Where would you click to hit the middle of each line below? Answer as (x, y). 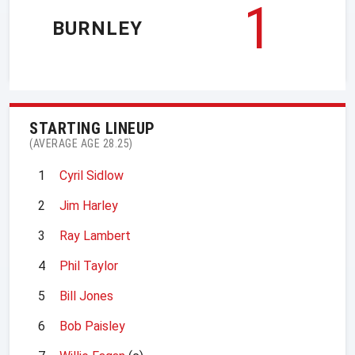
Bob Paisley (92, 326)
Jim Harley (89, 205)
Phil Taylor (89, 265)
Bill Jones (86, 296)
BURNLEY (97, 29)
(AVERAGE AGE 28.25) (81, 143)
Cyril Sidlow (92, 175)
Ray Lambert (95, 235)
